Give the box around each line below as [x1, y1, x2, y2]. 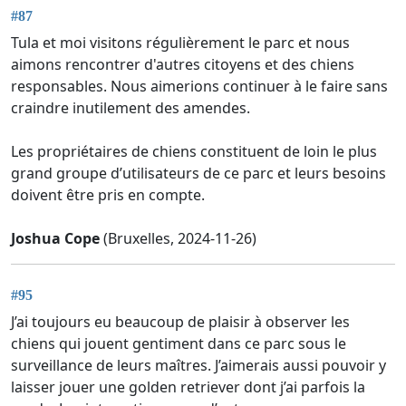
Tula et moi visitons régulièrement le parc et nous [11, 33, 350, 53]
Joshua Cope [11, 228, 100, 249]
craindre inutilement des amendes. [11, 98, 250, 119]
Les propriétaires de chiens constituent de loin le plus [11, 141, 377, 162]
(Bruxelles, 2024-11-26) [100, 228, 256, 249]
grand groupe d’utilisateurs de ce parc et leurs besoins [11, 163, 386, 184]
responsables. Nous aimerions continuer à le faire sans [11, 76, 388, 97]
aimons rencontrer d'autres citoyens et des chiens [11, 54, 354, 75]
